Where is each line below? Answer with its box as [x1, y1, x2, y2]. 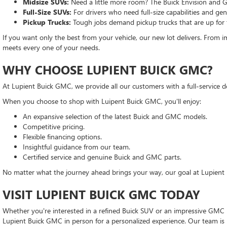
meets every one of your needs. [3, 43, 102, 52]
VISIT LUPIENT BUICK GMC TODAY [3, 186, 200, 202]
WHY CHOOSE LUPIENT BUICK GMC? [3, 61, 213, 78]
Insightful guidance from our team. [23, 142, 130, 152]
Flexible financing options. [23, 132, 102, 141]
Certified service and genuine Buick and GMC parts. [23, 152, 181, 162]
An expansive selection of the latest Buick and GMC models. [23, 111, 207, 121]
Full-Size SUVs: [23, 7, 71, 17]
